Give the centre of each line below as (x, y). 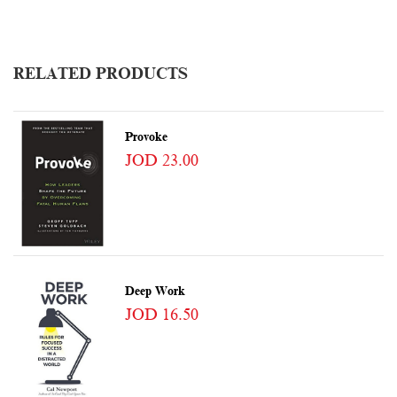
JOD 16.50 (161, 315)
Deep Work (155, 292)
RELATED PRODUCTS (101, 74)
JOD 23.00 (161, 161)
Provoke (146, 137)
